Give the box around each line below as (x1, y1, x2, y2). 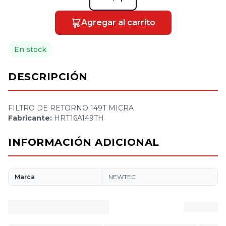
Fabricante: (8, 113, 52, 123)
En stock (14, 44, 46, 54)
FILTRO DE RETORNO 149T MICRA (8, 103, 134, 112)
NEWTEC (108, 173, 136, 181)
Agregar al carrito (81, 17, 155, 27)
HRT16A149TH (52, 113, 104, 123)
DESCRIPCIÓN (8, 70, 88, 83)
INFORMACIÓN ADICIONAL (8, 136, 159, 148)
